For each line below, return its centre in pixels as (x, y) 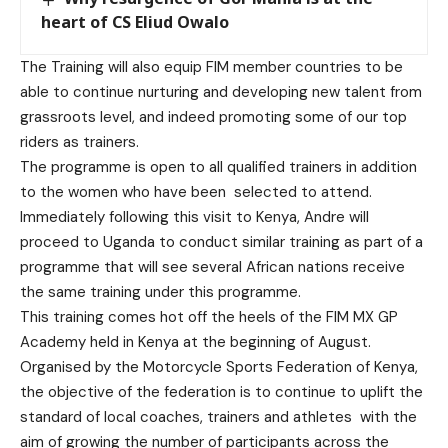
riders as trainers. (79, 141)
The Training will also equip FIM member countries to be (211, 66)
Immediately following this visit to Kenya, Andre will (194, 216)
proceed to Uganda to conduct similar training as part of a (221, 241)
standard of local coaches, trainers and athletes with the (218, 416)
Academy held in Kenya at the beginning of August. (195, 341)
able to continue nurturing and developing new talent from (221, 91)
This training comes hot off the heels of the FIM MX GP (209, 316)
